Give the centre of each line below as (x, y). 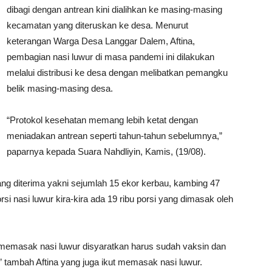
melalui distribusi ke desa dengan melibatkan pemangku (117, 73)
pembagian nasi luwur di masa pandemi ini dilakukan (110, 57)
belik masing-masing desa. (60, 89)
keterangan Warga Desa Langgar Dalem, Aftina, (101, 41)
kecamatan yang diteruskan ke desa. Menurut (97, 25)
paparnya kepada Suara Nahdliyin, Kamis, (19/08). (106, 152)
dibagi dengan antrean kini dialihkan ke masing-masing (114, 10)
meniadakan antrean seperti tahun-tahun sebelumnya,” (114, 136)
